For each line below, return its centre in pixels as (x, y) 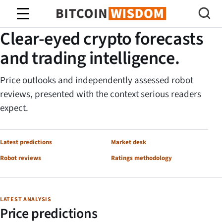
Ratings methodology (141, 158)
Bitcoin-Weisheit (111, 22)
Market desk (129, 142)
